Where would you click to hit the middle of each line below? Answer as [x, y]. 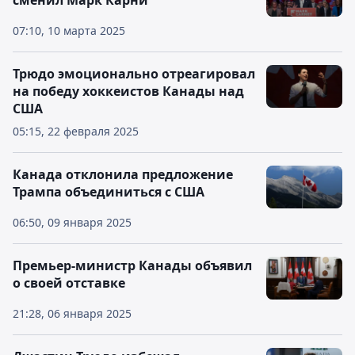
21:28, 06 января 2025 [72, 313]
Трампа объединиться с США [109, 192]
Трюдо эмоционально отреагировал [134, 74]
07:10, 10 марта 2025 [69, 31]
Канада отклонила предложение [123, 174]
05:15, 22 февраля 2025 [76, 131]
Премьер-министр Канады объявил [132, 265]
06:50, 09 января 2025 [72, 222]
